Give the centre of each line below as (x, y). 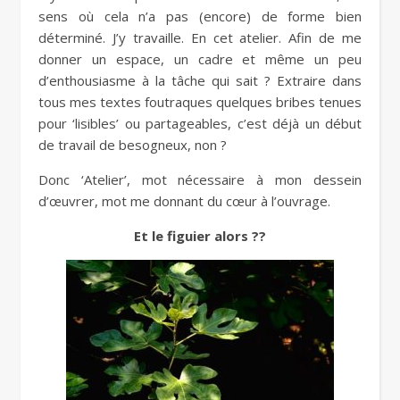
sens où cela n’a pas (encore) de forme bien (200, 17)
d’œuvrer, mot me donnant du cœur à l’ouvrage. (184, 201)
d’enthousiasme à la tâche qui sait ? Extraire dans (200, 81)
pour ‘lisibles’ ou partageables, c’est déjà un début (200, 124)
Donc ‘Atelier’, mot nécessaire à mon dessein (200, 180)
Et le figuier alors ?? (200, 236)
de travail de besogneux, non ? (133, 145)
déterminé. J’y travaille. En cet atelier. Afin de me (200, 38)
